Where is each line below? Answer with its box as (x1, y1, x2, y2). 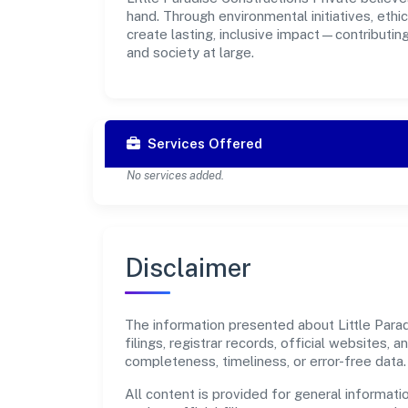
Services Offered (148, 135, 262, 151)
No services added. (127, 168, 224, 182)
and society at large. (127, 44, 254, 60)
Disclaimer (125, 251, 252, 282)
